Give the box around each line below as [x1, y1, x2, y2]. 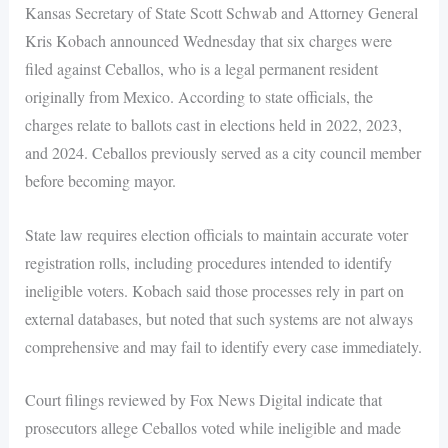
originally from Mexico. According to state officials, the [24, 86, 373, 108]
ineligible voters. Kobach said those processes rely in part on [24, 279, 404, 301]
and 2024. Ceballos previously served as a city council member [24, 142, 421, 164]
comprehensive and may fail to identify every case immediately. [24, 335, 422, 357]
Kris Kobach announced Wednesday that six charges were [24, 30, 392, 52]
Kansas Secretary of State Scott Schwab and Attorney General [24, 2, 418, 24]
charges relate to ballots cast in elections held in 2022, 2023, [24, 114, 402, 136]
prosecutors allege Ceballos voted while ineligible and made [24, 417, 401, 439]
